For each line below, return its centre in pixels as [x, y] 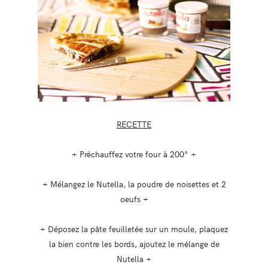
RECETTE [134, 124]
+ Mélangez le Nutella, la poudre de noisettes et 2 [134, 183]
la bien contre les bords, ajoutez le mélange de [134, 243]
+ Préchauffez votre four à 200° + [134, 153]
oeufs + [134, 198]
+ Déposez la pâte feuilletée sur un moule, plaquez [134, 228]
